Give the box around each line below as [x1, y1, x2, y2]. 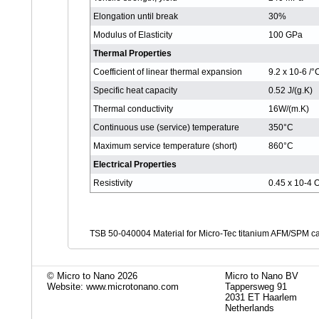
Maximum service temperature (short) [93, 140, 237, 151]
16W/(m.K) [268, 103, 309, 114]
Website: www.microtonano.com [47, 281, 179, 292]
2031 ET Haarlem [225, 291, 297, 303]
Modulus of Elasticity [93, 29, 172, 40]
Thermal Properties [93, 48, 172, 58]
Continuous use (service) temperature [93, 122, 239, 132]
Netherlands [225, 302, 274, 313]
